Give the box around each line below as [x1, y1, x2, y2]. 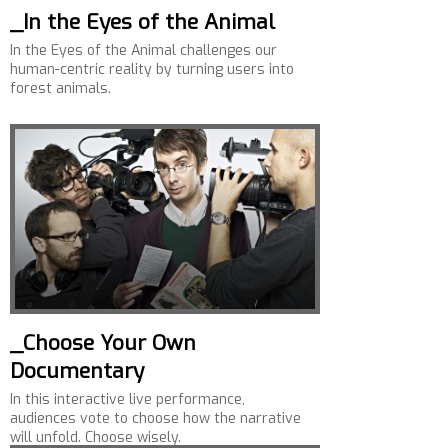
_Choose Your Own [10, 329, 196, 357]
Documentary [10, 357, 144, 385]
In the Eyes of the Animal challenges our [10, 41, 277, 60]
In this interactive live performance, [10, 390, 245, 409]
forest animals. [10, 79, 111, 98]
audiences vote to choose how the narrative [10, 409, 301, 428]
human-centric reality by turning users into [10, 60, 294, 79]
